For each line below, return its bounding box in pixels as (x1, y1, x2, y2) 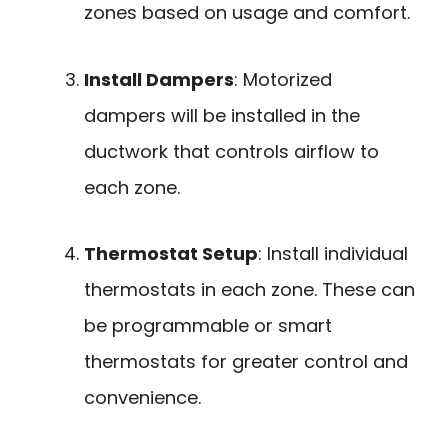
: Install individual (258, 241, 408, 267)
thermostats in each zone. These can (84, 277, 415, 303)
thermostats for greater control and (84, 349, 408, 375)
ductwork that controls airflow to (84, 138, 379, 164)
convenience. (84, 385, 201, 411)
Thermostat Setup (84, 241, 258, 267)
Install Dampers (84, 66, 234, 92)
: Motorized (234, 66, 332, 92)
